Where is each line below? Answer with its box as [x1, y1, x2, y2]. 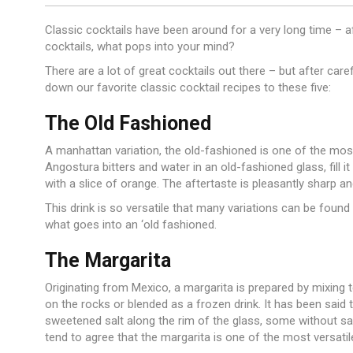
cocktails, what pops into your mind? [45, 39, 235, 54]
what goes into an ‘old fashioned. [45, 217, 217, 232]
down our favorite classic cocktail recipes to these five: [45, 80, 331, 95]
